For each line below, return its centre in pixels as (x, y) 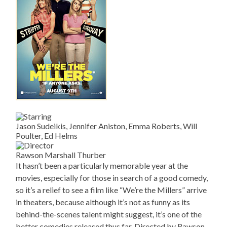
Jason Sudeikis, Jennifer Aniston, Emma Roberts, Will (107, 126)
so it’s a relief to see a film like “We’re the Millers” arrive (111, 190)
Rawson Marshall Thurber (61, 155)
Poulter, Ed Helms (47, 136)
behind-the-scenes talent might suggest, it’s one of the (109, 214)
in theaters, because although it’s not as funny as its (103, 202)
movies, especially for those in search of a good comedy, (112, 178)
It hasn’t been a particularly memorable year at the (102, 166)
